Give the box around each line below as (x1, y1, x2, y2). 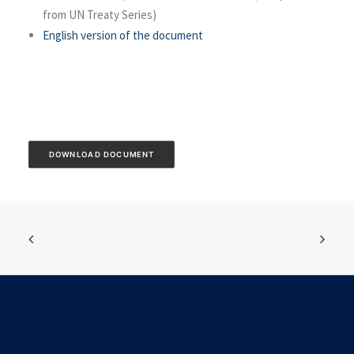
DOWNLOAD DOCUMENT (48, 149, 155, 160)
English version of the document (43, 28, 203, 43)
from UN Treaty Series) (43, 7, 156, 22)
